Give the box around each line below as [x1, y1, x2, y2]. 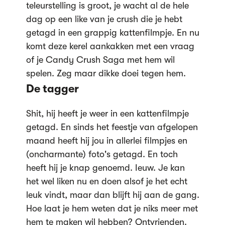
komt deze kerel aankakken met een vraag [26, 41, 194, 51]
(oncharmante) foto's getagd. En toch [26, 149, 178, 159]
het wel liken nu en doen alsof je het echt [26, 176, 187, 186]
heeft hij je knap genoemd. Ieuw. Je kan [26, 162, 185, 173]
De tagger [26, 82, 79, 95]
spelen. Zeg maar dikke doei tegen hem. [26, 68, 186, 78]
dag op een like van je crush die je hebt [26, 14, 182, 24]
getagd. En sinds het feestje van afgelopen [26, 122, 198, 132]
